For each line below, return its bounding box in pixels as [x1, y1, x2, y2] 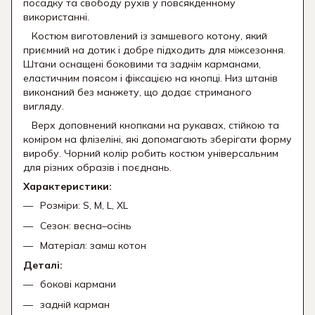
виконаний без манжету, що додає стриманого [23, 86, 252, 99]
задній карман [40, 297, 110, 311]
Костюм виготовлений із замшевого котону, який [23, 30, 267, 43]
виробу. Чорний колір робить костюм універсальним [23, 147, 278, 160]
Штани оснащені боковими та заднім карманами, [23, 58, 261, 71]
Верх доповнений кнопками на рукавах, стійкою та [23, 119, 279, 132]
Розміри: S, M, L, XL [40, 199, 128, 212]
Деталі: [23, 259, 63, 272]
